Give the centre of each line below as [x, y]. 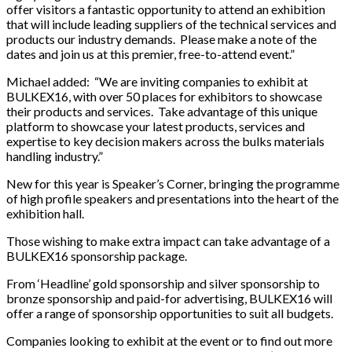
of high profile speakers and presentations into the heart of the [172, 199]
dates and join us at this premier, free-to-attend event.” [150, 54]
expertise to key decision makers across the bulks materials [165, 141]
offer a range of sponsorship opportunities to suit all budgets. [170, 313]
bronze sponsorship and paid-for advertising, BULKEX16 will [169, 299]
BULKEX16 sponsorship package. [97, 256]
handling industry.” [55, 156]
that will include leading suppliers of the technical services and [171, 24]
